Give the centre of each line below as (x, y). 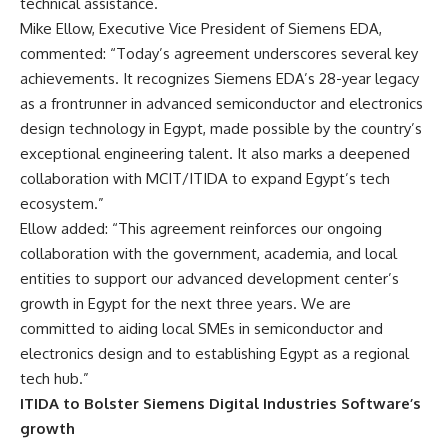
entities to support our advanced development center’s (209, 278)
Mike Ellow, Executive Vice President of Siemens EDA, (201, 28)
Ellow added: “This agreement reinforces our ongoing (201, 228)
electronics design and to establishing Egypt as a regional (214, 353)
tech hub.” (54, 378)
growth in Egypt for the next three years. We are (185, 303)
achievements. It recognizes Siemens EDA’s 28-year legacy (219, 78)
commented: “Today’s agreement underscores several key (219, 53)
